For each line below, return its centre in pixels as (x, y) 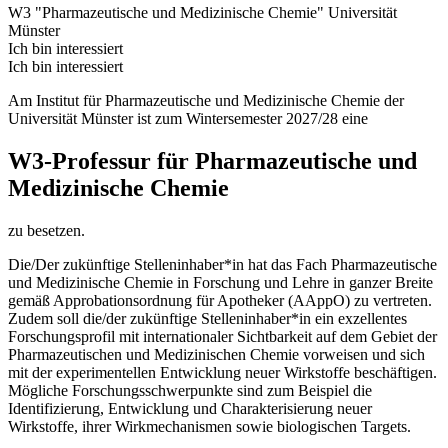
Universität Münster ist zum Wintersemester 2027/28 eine (188, 119)
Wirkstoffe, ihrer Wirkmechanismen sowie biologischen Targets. (209, 426)
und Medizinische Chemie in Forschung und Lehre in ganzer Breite (220, 282)
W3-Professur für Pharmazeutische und (212, 160)
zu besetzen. (46, 230)
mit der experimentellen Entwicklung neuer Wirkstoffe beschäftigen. (222, 372)
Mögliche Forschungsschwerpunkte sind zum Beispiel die (190, 390)
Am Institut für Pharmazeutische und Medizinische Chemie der (206, 101)
